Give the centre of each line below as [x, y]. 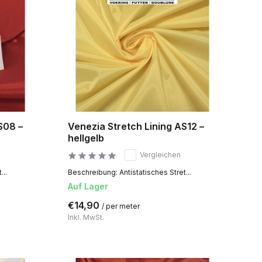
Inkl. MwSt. [86, 218]
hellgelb [86, 138]
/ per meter [120, 206]
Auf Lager [88, 187]
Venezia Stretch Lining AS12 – [136, 127]
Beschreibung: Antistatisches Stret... [129, 173]
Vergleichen [160, 155]
